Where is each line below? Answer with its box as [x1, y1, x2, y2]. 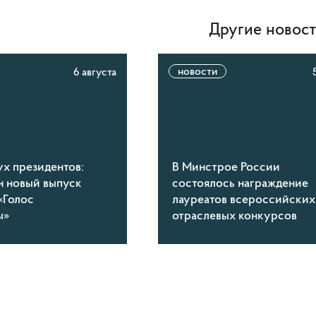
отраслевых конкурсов [172, 207, 298, 224]
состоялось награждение [172, 174, 309, 191]
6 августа [73, 64, 117, 79]
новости [178, 63, 218, 78]
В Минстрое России [172, 158, 281, 175]
